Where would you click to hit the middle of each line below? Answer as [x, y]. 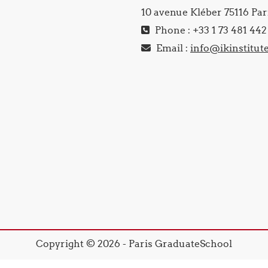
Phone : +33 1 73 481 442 [210, 30]
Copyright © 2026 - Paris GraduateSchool [134, 243]
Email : [172, 48]
